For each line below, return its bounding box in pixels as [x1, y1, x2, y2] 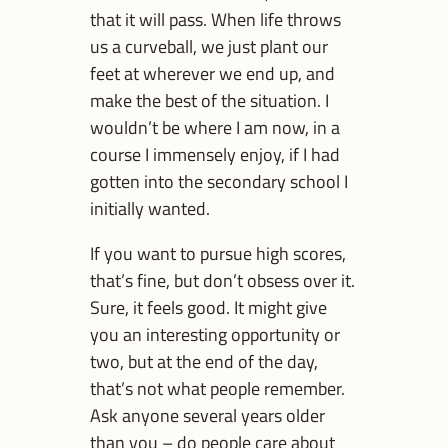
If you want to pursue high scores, [90, 239, 346, 268]
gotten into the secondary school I [90, 167, 348, 196]
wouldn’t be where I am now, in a [90, 113, 340, 142]
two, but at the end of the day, [90, 347, 318, 376]
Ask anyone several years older [90, 401, 325, 430]
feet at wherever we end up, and [90, 59, 335, 88]
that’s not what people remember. [90, 374, 345, 403]
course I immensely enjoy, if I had [90, 140, 340, 169]
